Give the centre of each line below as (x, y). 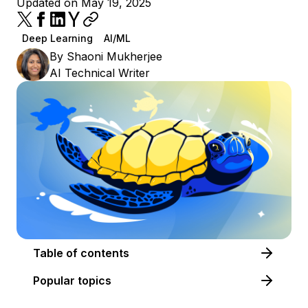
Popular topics (72, 280)
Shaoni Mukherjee (114, 56)
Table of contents (105, 253)
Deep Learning (57, 38)
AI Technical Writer (100, 73)
